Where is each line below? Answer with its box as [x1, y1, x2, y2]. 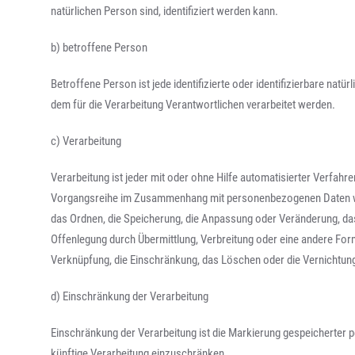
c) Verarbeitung [51, 134, 122, 148]
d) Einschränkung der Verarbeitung [51, 289, 209, 303]
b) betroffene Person [51, 40, 148, 55]
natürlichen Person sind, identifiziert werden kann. [51, 4, 279, 18]
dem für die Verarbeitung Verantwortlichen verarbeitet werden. [51, 97, 336, 112]
